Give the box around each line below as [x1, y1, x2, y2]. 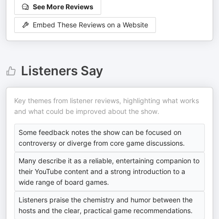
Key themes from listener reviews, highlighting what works [14, 96, 199, 105]
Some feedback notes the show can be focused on [19, 128, 181, 136]
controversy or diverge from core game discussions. [19, 139, 185, 147]
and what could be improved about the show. [14, 107, 159, 115]
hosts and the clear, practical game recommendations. [19, 206, 193, 215]
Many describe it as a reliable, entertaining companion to [19, 156, 199, 165]
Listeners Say [21, 63, 103, 78]
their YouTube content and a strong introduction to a [19, 167, 185, 175]
